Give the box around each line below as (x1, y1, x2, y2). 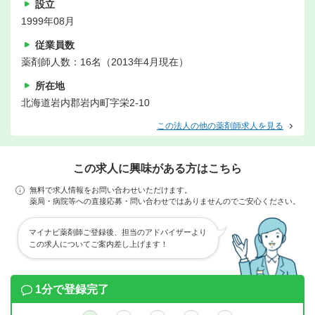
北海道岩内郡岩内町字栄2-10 (21, 97, 150, 109)
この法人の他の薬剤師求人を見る (157, 121, 283, 131)
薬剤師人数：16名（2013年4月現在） (21, 56, 188, 68)
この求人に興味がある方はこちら (73, 162, 242, 175)
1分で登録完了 (35, 283, 109, 296)
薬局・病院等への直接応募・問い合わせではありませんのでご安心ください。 (29, 197, 300, 206)
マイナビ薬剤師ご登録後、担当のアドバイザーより (29, 228, 207, 237)
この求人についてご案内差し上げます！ (29, 240, 168, 249)
